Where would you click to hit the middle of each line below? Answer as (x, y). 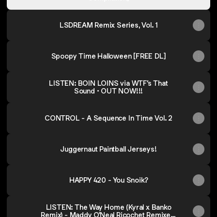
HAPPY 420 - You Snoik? (108, 180)
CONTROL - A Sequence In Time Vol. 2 (108, 118)
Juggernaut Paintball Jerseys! (108, 149)
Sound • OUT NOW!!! (108, 91)
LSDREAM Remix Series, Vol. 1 (108, 25)
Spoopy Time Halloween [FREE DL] (108, 56)
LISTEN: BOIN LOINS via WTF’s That (108, 83)
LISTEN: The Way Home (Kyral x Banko (108, 207)
